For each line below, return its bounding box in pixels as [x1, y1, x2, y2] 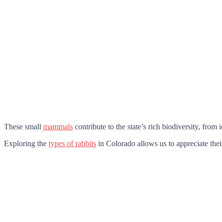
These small [4, 122, 43, 131]
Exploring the [4, 139, 49, 148]
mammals [43, 122, 73, 131]
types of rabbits [49, 139, 96, 148]
